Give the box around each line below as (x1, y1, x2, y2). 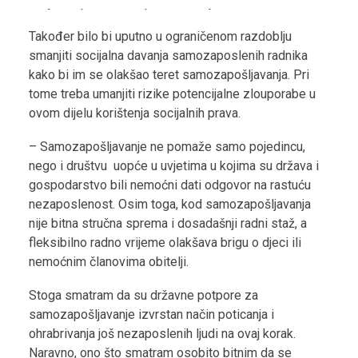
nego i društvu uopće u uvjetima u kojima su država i (29, 158, 319, 173)
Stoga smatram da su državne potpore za (29, 288, 258, 303)
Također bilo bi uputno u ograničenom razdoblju (29, 29, 292, 44)
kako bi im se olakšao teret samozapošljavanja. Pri (29, 67, 309, 82)
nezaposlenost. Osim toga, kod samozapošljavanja (29, 197, 311, 212)
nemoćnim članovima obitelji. (29, 254, 189, 269)
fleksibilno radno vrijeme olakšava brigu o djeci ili (29, 235, 304, 250)
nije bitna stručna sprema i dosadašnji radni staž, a (29, 216, 307, 231)
